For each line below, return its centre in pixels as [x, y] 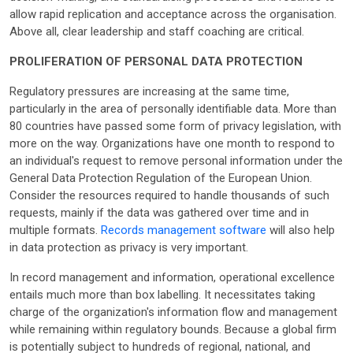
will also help [301, 230]
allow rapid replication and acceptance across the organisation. [173, 14]
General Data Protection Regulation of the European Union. [161, 178]
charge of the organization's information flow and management [173, 312]
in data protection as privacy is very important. [129, 247]
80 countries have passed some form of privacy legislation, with [175, 126]
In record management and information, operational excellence [172, 277]
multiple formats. [55, 230]
